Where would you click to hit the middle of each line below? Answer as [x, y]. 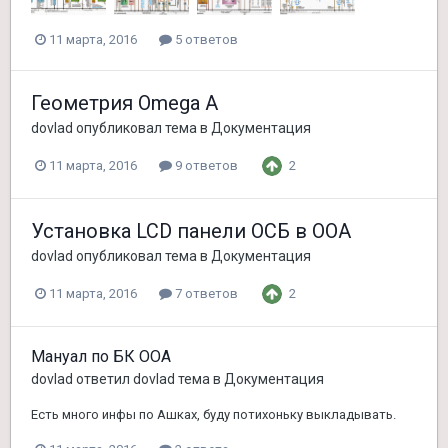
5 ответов [205, 40]
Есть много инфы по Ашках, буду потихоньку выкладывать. [213, 414]
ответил [103, 378]
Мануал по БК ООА [101, 356]
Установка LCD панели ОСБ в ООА [191, 230]
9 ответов [205, 166]
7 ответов [205, 294]
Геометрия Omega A [124, 102]
